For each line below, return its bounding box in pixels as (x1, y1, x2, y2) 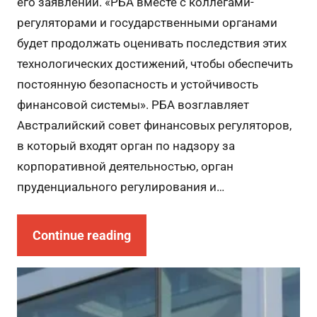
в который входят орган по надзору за (16, 139, 235, 154)
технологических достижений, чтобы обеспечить (16, 57, 293, 71)
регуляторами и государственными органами (16, 16, 277, 30)
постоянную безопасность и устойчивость (16, 77, 258, 92)
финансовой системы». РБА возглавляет (16, 98, 249, 113)
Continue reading (32, 228, 131, 243)
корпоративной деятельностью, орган (16, 159, 234, 174)
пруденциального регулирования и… (16, 180, 224, 195)
